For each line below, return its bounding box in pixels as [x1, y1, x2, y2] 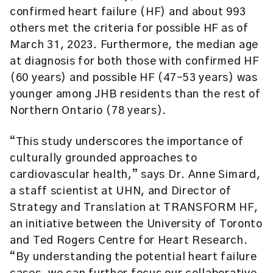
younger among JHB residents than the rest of [10, 89, 261, 100]
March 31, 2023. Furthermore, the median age [10, 40, 258, 51]
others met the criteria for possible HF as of [10, 23, 249, 34]
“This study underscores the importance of [10, 136, 244, 147]
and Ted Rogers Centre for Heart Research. [10, 235, 248, 246]
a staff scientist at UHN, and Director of [10, 186, 232, 197]
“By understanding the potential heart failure [10, 252, 257, 263]
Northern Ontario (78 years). [10, 105, 167, 116]
